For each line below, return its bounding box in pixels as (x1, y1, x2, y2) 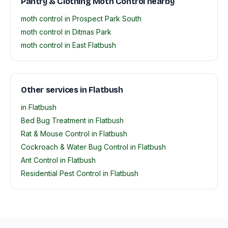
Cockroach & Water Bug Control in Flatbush (21, 142, 166, 151)
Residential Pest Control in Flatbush (21, 169, 138, 178)
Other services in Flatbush (21, 85, 123, 95)
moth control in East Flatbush (21, 41, 116, 49)
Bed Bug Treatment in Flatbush (21, 116, 124, 125)
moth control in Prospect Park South (21, 14, 141, 23)
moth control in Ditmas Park (21, 27, 111, 36)
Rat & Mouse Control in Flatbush (21, 129, 127, 138)
